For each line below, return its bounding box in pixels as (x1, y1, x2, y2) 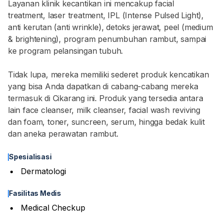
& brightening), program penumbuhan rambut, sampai (8, 34, 207, 44)
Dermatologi (21, 166, 66, 176)
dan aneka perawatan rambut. (8, 129, 118, 139)
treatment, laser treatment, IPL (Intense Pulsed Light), (8, 10, 204, 20)
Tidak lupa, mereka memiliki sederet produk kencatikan (8, 70, 209, 79)
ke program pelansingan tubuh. (8, 46, 123, 56)
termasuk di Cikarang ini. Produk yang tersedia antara (8, 93, 203, 103)
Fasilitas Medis (9, 189, 61, 197)
